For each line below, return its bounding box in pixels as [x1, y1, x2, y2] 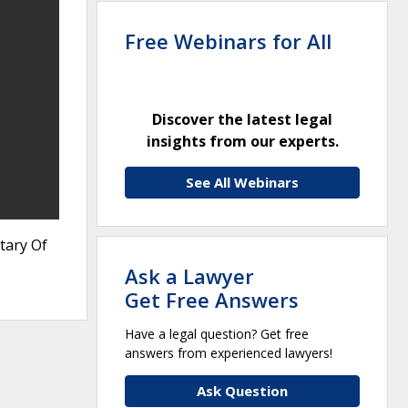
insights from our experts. [146, 130, 339, 151]
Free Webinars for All [125, 26, 331, 55]
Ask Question [197, 381, 288, 400]
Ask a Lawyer [125, 261, 254, 290]
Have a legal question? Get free [125, 324, 309, 342]
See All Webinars [186, 172, 299, 191]
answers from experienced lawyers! [125, 343, 332, 362]
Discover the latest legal [152, 108, 332, 129]
